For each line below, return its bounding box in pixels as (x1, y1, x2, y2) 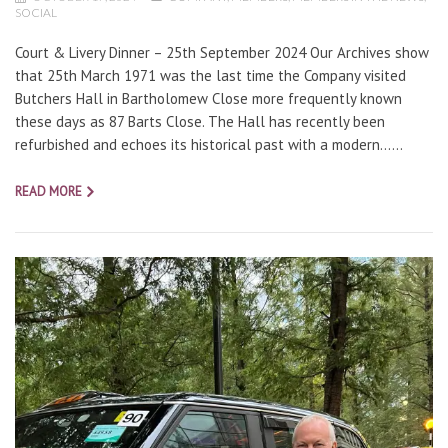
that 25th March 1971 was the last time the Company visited (15, 66, 406, 86)
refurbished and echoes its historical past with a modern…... (15, 135, 403, 155)
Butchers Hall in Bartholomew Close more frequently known (15, 89, 402, 109)
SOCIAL (15, 5, 57, 21)
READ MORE (15, 183, 82, 201)
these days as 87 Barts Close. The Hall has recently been (15, 112, 385, 132)
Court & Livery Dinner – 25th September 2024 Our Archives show (15, 43, 429, 63)
